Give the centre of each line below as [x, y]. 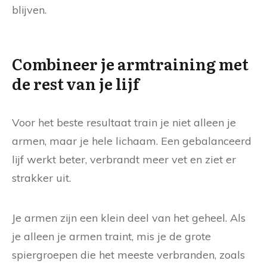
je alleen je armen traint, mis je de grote [111, 237]
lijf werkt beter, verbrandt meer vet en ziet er [124, 160]
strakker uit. [41, 178]
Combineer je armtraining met [130, 64]
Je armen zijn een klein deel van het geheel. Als [129, 218]
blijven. [29, 10]
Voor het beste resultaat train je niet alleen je [124, 123]
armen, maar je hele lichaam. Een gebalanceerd [132, 141]
